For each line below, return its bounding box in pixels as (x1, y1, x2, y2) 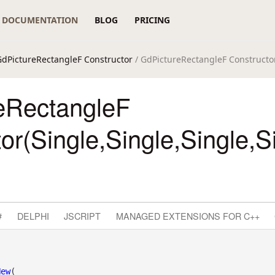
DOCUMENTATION (2, 14, 79, 26)
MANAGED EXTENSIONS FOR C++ (115, 209, 260, 222)
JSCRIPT (64, 209, 101, 222)
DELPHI (17, 209, 49, 222)
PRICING (134, 14, 170, 26)
